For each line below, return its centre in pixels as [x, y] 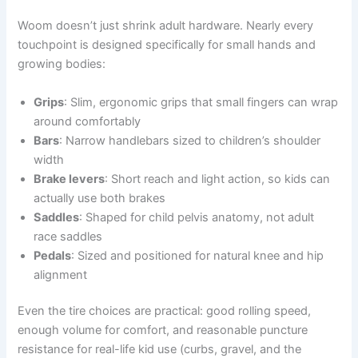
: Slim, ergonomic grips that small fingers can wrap [201, 102]
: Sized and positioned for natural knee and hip [198, 255]
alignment [61, 274]
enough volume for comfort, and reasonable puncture [163, 330]
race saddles [68, 236]
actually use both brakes [100, 198]
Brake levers [70, 179]
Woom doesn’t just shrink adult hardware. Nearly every [166, 26]
